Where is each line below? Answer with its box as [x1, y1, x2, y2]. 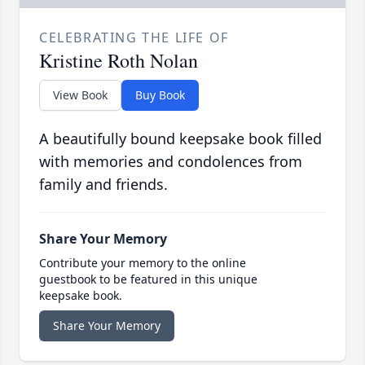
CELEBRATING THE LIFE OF [39, 29, 229, 47]
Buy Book [135, 87, 185, 103]
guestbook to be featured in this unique [39, 271, 257, 288]
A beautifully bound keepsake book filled [39, 129, 322, 149]
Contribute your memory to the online [39, 255, 246, 271]
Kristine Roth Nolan [39, 47, 198, 74]
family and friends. [39, 174, 168, 195]
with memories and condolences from [39, 152, 302, 172]
